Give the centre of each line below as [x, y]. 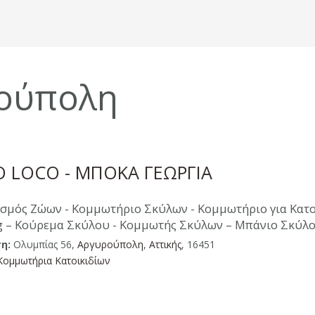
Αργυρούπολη [110, 244]
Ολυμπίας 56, [44, 244]
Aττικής [165, 244]
